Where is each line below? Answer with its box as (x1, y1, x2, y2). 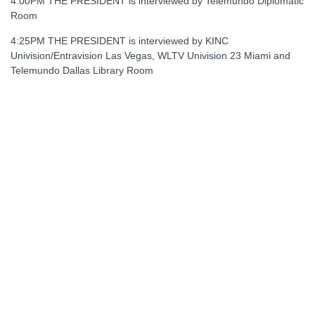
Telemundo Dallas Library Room (11, 64, 153, 76)
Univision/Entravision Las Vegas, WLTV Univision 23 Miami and (11, 49, 290, 61)
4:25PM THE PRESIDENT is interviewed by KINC (11, 34, 229, 46)
